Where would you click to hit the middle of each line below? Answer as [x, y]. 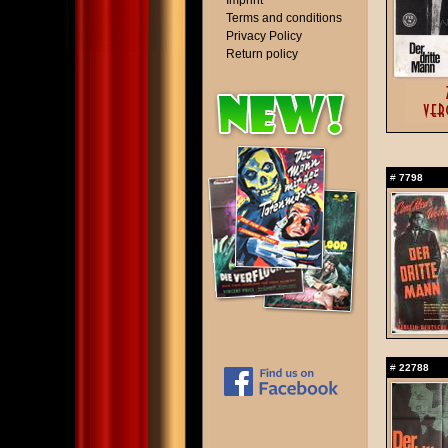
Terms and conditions [284, 18]
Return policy [262, 54]
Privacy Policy [264, 36]
